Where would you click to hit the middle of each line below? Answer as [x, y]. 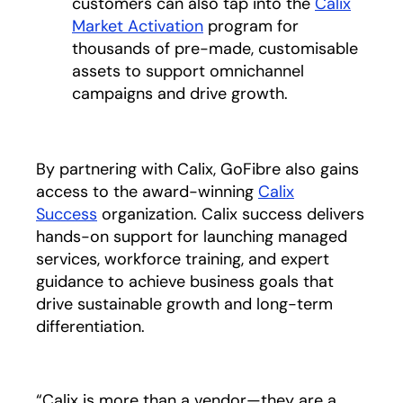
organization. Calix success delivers [231, 214]
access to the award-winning [147, 192]
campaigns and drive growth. [180, 94]
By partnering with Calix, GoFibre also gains [197, 169]
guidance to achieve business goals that [185, 282]
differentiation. [90, 327]
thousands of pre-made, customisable [215, 49]
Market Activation [138, 26]
